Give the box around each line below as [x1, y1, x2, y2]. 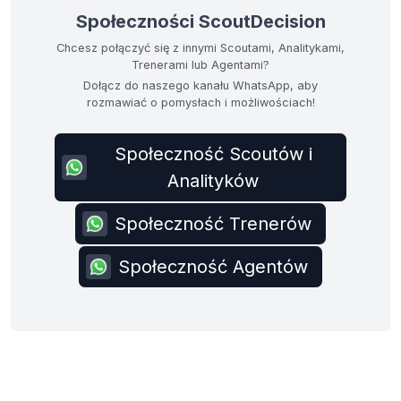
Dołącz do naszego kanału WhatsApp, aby [83, 79, 318, 92]
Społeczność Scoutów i [114, 143, 312, 165]
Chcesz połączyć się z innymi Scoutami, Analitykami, [56, 41, 345, 55]
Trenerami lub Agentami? [132, 58, 269, 72]
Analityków [167, 170, 259, 192]
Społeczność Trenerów [115, 213, 311, 235]
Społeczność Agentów [118, 256, 308, 277]
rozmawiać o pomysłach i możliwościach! [86, 96, 315, 109]
